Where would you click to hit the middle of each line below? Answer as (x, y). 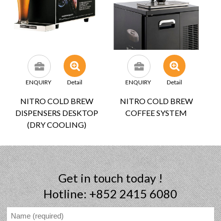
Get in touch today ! (110, 178)
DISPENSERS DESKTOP (56, 112)
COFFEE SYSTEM (156, 112)
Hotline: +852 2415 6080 (110, 193)
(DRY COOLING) (56, 124)
